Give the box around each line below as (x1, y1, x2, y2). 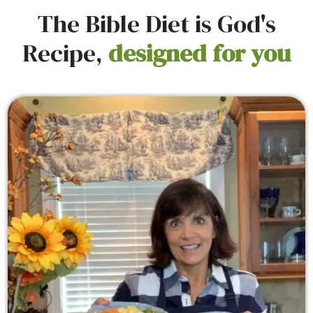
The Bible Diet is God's (37, 6, 276, 41)
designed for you (108, 36, 291, 70)
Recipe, (22, 36, 108, 70)
